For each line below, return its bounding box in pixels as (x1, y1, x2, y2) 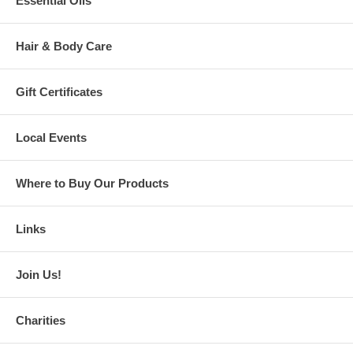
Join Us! (16, 267, 61, 281)
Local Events (16, 130, 87, 144)
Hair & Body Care (16, 39, 112, 53)
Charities (16, 313, 65, 327)
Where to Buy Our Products (16, 176, 169, 190)
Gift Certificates (16, 84, 102, 98)
